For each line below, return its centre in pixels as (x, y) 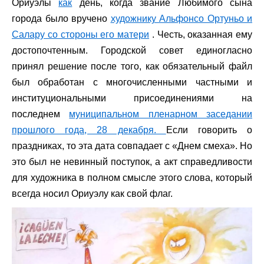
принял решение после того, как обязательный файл (132, 66)
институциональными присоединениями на (132, 98)
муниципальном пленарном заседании (161, 114)
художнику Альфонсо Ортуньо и (181, 19)
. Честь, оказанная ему (201, 34)
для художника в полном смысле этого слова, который (132, 178)
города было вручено (61, 19)
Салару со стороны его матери (80, 34)
